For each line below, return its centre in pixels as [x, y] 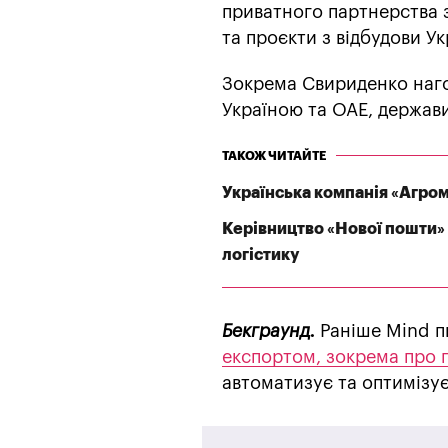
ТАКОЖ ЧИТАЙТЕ [274, 155]
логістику [260, 254]
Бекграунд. [268, 330]
